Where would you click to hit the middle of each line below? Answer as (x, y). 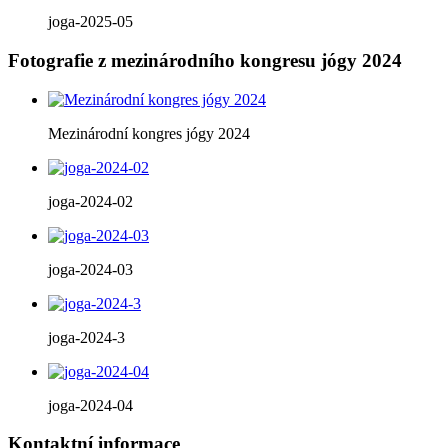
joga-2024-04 (90, 405)
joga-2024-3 (86, 337)
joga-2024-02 (90, 201)
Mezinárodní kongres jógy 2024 (149, 133)
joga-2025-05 (90, 22)
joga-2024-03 (90, 269)
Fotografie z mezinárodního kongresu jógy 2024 (205, 61)
